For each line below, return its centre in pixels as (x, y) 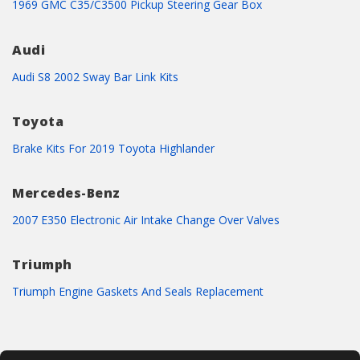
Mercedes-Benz (66, 193)
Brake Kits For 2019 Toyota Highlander (113, 148)
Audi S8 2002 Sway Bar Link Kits (95, 76)
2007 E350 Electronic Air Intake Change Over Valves (146, 220)
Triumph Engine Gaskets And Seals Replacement (138, 292)
